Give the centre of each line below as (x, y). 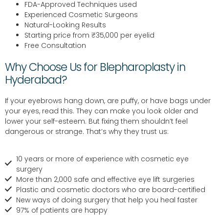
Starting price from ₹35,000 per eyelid (89, 35)
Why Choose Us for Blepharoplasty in (95, 67)
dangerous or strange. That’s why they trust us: (87, 132)
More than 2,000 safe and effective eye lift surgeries (105, 179)
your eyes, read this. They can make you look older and (101, 111)
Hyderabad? (36, 80)
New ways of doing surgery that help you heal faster (107, 200)
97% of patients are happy (62, 210)
